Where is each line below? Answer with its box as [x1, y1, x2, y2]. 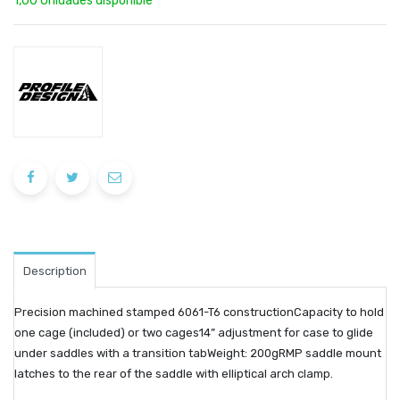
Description [22, 264, 87, 279]
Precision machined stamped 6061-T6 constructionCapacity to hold [14, 305, 384, 320]
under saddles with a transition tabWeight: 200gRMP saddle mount [14, 346, 381, 361]
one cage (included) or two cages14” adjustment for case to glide [14, 326, 373, 340]
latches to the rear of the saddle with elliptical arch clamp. [14, 367, 333, 381]
